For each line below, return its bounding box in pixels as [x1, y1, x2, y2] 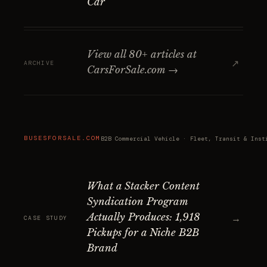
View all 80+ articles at [87, 48, 197, 61]
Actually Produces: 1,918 [87, 211, 200, 223]
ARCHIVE [24, 58, 55, 67]
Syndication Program [87, 195, 188, 208]
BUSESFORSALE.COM [24, 134, 101, 142]
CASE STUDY [24, 213, 68, 222]
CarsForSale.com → [87, 64, 178, 76]
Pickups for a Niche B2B [87, 226, 199, 239]
